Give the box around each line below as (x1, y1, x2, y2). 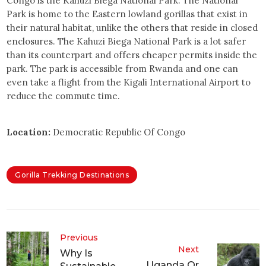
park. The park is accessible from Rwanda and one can (7, 62, 239, 74)
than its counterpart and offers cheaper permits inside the (7, 49, 258, 61)
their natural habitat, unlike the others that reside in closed (7, 21, 258, 33)
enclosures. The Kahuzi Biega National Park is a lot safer (7, 35, 246, 47)
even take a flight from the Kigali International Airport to (7, 76, 251, 88)
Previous (60, 232, 99, 243)
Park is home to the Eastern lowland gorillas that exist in (7, 8, 248, 20)
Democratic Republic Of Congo (50, 126, 186, 138)
